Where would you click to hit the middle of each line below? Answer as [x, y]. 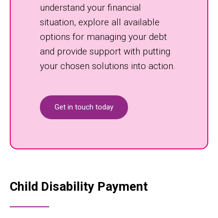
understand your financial [91, 8]
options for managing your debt [103, 37]
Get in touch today [84, 107]
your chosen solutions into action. [108, 66]
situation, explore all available [100, 22]
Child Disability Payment [79, 186]
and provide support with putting [105, 51]
